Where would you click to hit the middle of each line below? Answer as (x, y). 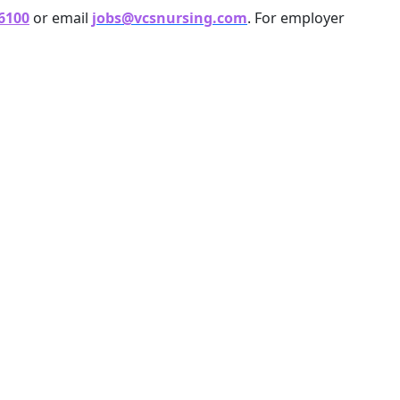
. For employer (296, 18)
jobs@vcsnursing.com (170, 18)
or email (61, 18)
